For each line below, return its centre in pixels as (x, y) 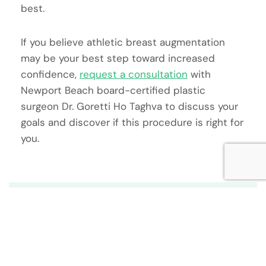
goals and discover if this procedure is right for (132, 123)
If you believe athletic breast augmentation (123, 42)
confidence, (50, 75)
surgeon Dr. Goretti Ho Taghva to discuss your (129, 107)
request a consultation (134, 75)
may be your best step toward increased (118, 58)
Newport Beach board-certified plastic (113, 91)
